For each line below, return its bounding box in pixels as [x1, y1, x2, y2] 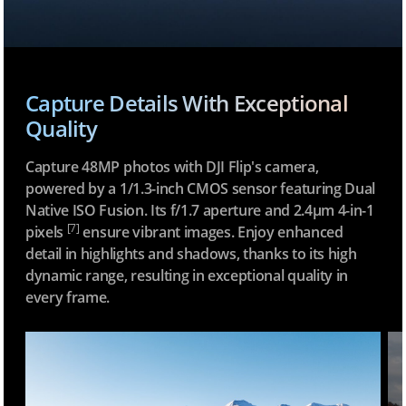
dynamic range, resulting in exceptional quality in [25, 265, 348, 285]
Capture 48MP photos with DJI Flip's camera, [25, 156, 319, 177]
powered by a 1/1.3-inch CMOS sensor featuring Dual [25, 178, 375, 198]
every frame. [25, 286, 111, 307]
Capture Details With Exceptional [25, 87, 348, 118]
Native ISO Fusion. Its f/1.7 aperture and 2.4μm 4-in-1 [25, 199, 374, 220]
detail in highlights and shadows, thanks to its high [25, 243, 357, 264]
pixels [25, 221, 67, 242]
